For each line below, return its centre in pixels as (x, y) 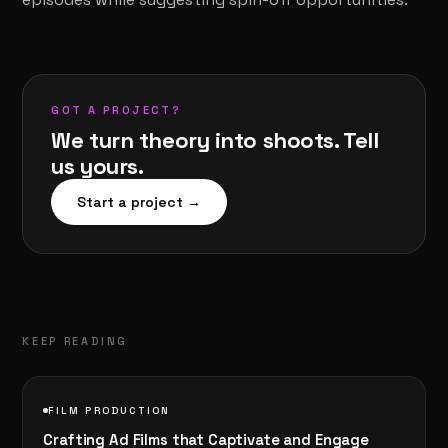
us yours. (97, 166)
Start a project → (139, 202)
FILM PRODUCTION (109, 410)
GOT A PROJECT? (116, 110)
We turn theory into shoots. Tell (215, 140)
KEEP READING (75, 341)
